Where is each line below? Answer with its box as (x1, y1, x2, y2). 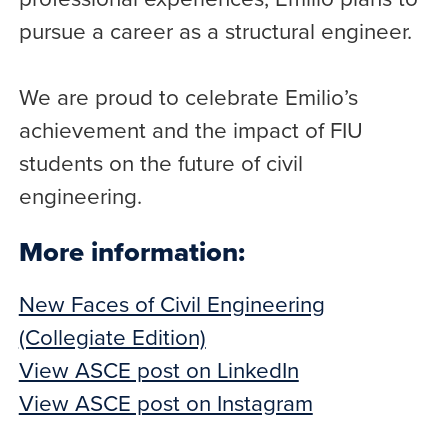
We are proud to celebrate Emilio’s (18, 81, 358, 113)
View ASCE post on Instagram (18, 387, 313, 419)
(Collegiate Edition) (18, 321, 206, 353)
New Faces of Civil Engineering (18, 288, 325, 320)
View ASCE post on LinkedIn (18, 354, 299, 386)
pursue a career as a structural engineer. (18, 15, 412, 47)
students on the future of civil (18, 147, 303, 179)
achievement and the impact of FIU (18, 114, 363, 146)
